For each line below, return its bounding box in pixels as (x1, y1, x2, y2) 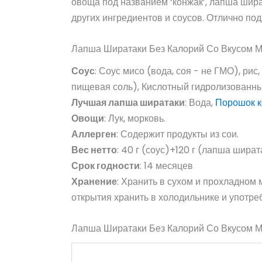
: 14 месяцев (140, 159, 193, 173)
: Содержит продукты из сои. (116, 127, 239, 142)
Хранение (71, 175, 117, 189)
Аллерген (71, 127, 116, 142)
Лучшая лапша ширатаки (71, 96, 185, 110)
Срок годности (71, 159, 140, 173)
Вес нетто (71, 143, 117, 157)
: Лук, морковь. (104, 112, 166, 126)
